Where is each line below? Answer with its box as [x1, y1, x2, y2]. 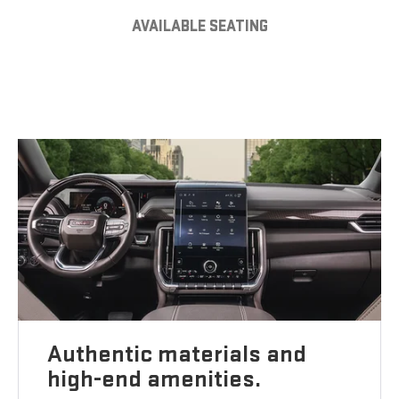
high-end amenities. [47, 364, 262, 395]
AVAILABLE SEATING [131, 17, 268, 37]
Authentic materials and [47, 339, 307, 370]
